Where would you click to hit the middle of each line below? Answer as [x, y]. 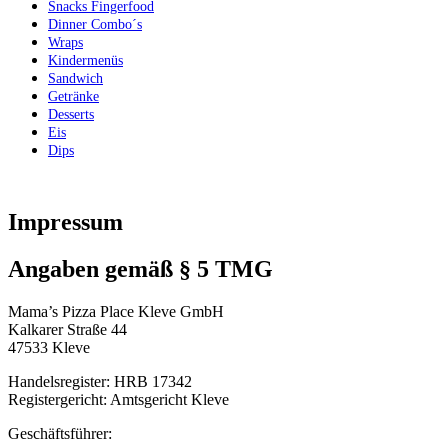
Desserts [71, 115]
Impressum [65, 222]
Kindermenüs [85, 61]
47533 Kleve [49, 347]
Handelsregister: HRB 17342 [100, 381]
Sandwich [75, 79]
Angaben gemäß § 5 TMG [140, 269]
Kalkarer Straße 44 [67, 329]
